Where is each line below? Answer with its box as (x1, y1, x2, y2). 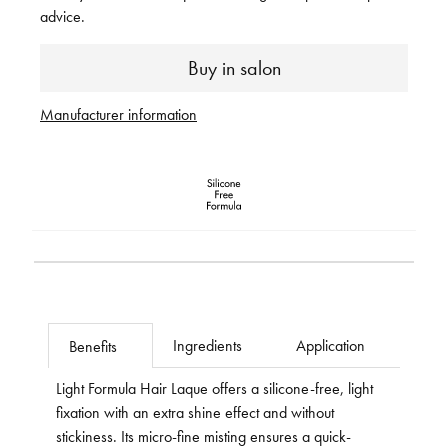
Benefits (69, 336, 117, 357)
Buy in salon (187, 56, 281, 81)
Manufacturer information (40, 104, 197, 125)
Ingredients (172, 335, 242, 356)
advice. (40, 6, 85, 27)
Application (296, 335, 366, 356)
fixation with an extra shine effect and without (56, 402, 334, 423)
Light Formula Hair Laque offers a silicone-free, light (56, 378, 373, 399)
